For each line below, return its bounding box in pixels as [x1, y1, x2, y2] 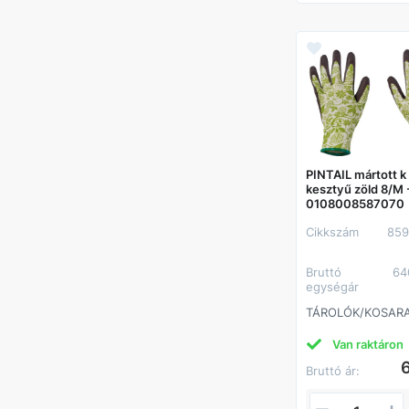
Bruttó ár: [306, 362, 361, 378]
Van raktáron [332, 336, 404, 351]
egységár [306, 278, 360, 294]
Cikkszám [314, 224, 360, 239]
